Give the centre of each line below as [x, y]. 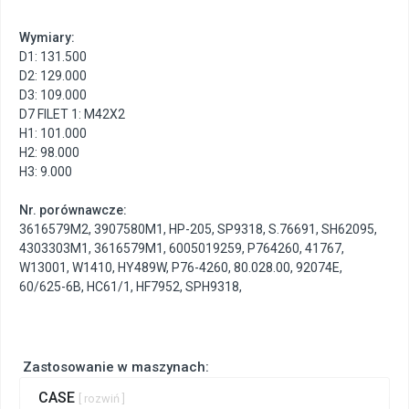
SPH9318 [212, 287]
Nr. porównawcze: [73, 210]
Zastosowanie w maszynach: [114, 367]
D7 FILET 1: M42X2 [72, 115]
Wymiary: [47, 38]
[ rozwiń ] [102, 399]
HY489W [142, 268]
